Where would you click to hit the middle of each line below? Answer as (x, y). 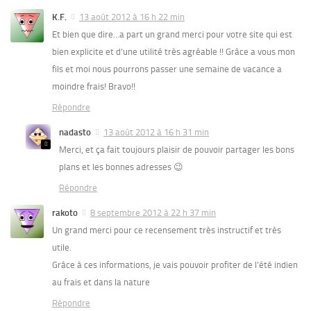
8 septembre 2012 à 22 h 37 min (153, 212)
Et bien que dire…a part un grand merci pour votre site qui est (172, 34)
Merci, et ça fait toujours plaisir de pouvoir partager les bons (177, 149)
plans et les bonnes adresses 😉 (121, 167)
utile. (62, 247)
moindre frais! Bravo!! (94, 86)
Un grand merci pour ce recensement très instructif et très (167, 230)
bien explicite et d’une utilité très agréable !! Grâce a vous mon (174, 51)
